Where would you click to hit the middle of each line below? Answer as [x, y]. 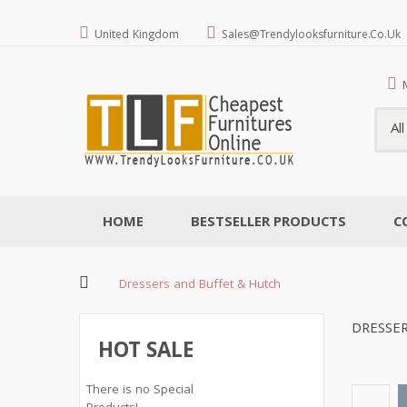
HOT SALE [146, 353]
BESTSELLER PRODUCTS [268, 223]
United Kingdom [137, 36]
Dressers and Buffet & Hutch [200, 285]
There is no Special [140, 391]
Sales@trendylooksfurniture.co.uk [311, 36]
